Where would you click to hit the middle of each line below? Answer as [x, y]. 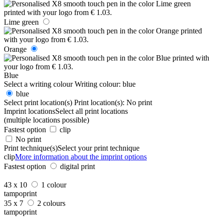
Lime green [21, 22]
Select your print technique [99, 148]
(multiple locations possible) [46, 120]
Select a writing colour [38, 84]
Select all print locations [92, 111]
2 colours [51, 203]
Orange [15, 49]
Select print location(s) [38, 102]
